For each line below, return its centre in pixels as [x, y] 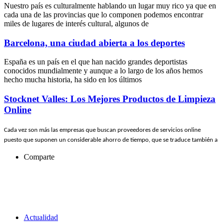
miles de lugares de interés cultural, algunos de [76, 24]
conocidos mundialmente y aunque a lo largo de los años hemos [103, 71]
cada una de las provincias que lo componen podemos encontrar [104, 15]
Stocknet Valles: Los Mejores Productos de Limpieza [110, 99]
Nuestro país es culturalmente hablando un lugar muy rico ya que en [110, 6]
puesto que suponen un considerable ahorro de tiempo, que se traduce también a [111, 140]
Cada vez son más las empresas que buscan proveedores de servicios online [102, 130]
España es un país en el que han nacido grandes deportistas [96, 62]
